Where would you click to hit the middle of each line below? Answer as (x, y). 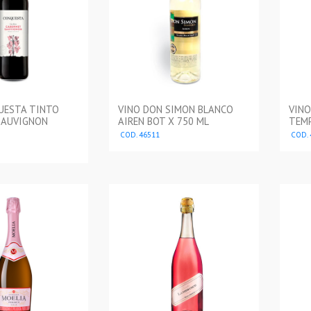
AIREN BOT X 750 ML (164, 121)
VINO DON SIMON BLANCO (176, 110)
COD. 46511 (139, 135)
